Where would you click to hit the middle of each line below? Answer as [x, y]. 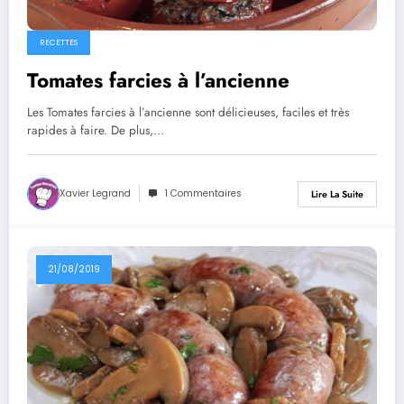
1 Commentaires [203, 194]
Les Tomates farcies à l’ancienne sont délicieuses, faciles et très [188, 113]
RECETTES [59, 43]
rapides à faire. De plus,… [96, 131]
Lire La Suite [337, 194]
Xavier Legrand [95, 194]
